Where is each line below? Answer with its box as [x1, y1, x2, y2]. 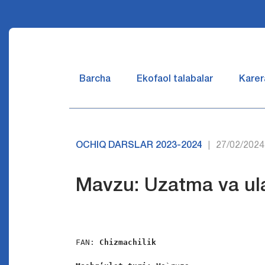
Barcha [79, 75, 111, 83]
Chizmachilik [99, 238, 157, 247]
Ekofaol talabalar [137, 75, 213, 83]
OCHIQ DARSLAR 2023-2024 [76, 141, 203, 150]
